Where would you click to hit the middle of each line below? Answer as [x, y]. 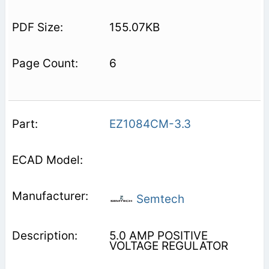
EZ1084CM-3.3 [150, 124]
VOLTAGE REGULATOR [168, 246]
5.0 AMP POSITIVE [158, 236]
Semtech [159, 199]
